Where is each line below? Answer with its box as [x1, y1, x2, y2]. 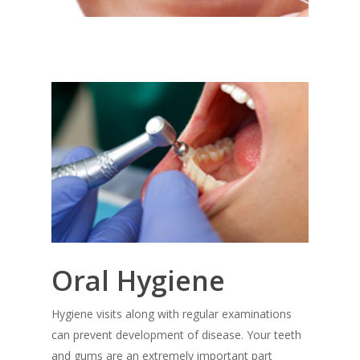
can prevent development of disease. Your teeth [51, 326, 302, 342]
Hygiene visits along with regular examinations [51, 305, 292, 321]
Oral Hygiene [51, 261, 226, 299]
